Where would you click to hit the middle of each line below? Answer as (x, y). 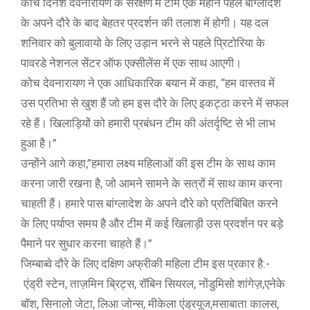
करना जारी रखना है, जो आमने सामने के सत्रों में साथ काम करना (152, 183)
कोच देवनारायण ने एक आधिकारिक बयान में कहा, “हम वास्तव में (148, 83)
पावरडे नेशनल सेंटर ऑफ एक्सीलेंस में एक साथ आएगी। (133, 63)
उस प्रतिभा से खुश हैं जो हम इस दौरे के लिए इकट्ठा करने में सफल (155, 103)
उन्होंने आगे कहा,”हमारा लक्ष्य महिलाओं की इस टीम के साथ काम (148, 163)
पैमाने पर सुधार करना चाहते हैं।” (88, 244)
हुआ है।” (40, 143)
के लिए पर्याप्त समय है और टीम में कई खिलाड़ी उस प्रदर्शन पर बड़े (152, 224)
